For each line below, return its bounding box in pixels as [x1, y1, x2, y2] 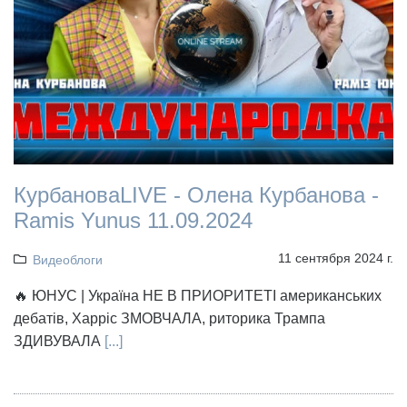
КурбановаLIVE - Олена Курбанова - [14, 183, 379, 208]
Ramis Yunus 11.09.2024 [14, 208, 253, 233]
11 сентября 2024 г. [278, 251, 393, 266]
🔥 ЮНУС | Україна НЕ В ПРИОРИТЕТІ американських [14, 288, 382, 304]
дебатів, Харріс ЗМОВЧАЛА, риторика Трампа [14, 311, 325, 327]
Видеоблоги [32, 253, 103, 268]
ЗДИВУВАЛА [14, 333, 101, 350]
